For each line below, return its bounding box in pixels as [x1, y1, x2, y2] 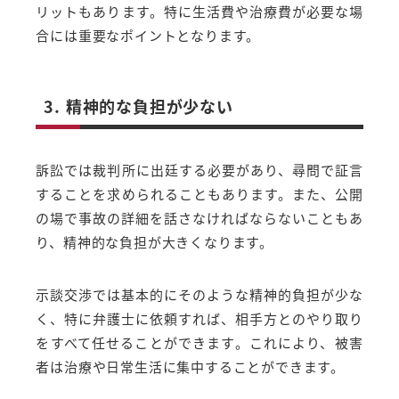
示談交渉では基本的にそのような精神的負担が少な [36, 285, 363, 305]
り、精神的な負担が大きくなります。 [36, 232, 273, 251]
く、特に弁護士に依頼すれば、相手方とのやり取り [36, 309, 363, 329]
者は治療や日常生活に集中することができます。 [36, 357, 345, 377]
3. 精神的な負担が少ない [44, 94, 233, 118]
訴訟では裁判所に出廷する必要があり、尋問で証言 [36, 160, 363, 179]
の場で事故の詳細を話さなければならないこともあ [36, 208, 363, 227]
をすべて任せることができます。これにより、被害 [36, 333, 363, 353]
